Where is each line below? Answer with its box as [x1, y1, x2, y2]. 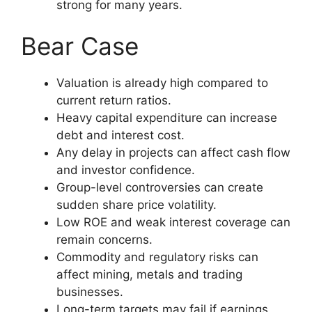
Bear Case [21, 31, 139, 61]
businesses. [56, 285, 123, 299]
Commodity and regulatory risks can [56, 250, 258, 265]
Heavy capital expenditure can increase [56, 111, 277, 125]
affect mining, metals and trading [56, 267, 242, 282]
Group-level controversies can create [56, 180, 263, 195]
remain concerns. [56, 233, 153, 247]
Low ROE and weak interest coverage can [56, 215, 290, 230]
